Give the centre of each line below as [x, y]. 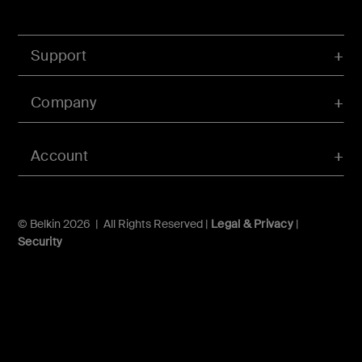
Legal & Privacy [252, 223]
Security [40, 241]
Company [63, 102]
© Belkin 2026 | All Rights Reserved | [114, 223]
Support [59, 55]
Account [59, 156]
